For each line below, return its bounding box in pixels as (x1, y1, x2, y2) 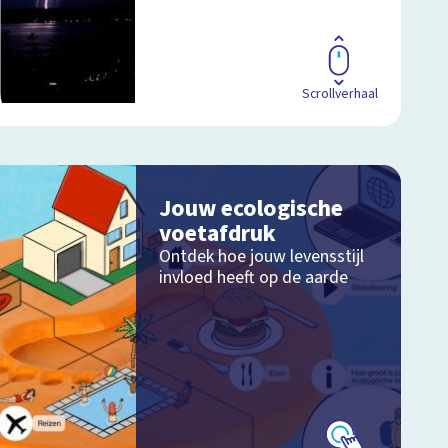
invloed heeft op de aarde (158, 265, 348, 291)
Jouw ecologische (158, 192, 343, 226)
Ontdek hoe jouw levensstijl (158, 244, 364, 270)
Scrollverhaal (301, 83, 378, 104)
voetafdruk (158, 217, 276, 251)
